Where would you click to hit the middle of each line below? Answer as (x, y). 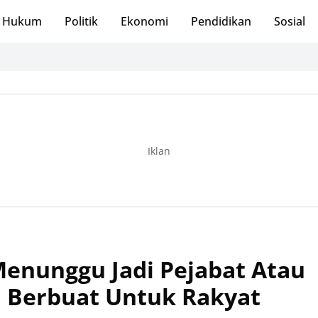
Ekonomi (144, 21)
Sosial (290, 21)
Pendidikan (221, 21)
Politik (81, 21)
